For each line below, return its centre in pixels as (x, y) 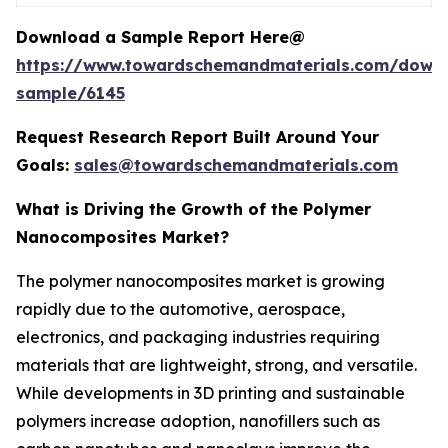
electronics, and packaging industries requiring (198, 337)
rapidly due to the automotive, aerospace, (180, 309)
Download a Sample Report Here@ (160, 37)
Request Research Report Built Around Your (197, 137)
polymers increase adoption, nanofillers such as (198, 421)
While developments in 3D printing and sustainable (210, 393)
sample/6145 (70, 93)
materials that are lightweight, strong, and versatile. (216, 365)
